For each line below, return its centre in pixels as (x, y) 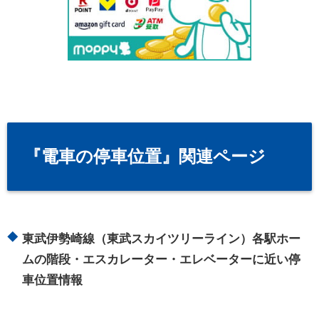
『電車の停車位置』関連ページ (145, 157)
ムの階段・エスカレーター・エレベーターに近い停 (162, 260)
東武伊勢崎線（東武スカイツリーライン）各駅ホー (162, 239)
